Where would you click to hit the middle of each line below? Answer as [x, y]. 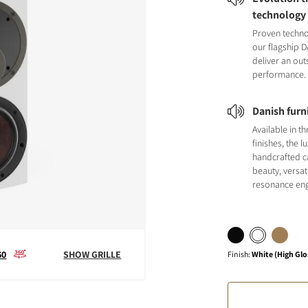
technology [279, 15]
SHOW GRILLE [92, 254]
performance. [279, 74]
